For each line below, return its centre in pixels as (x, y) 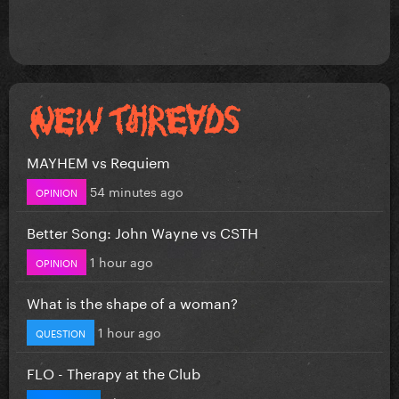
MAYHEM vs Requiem (98, 160)
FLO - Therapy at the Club (114, 371)
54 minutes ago (137, 190)
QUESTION (61, 332)
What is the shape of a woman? (132, 301)
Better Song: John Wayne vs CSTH (142, 231)
